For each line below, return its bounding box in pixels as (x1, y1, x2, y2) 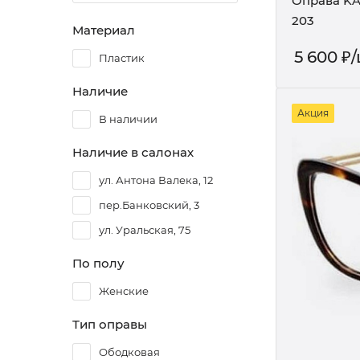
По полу (72, 256, 125, 271)
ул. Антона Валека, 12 (99, 174, 213, 186)
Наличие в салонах (72, 145, 194, 160)
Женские (99, 284, 149, 297)
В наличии (99, 112, 157, 125)
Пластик (99, 51, 145, 64)
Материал (72, 22, 135, 38)
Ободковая (99, 346, 160, 358)
